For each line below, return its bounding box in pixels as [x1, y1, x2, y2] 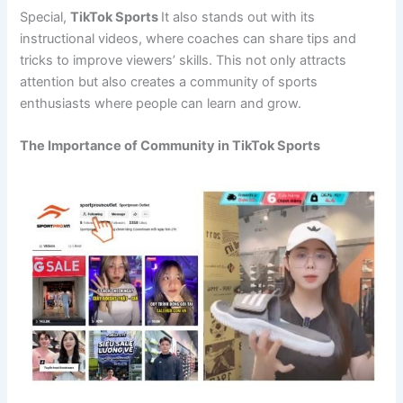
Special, [20, 9, 71, 26]
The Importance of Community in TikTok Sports [20, 138, 321, 155]
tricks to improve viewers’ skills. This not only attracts [20, 52, 347, 69]
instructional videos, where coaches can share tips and [20, 31, 357, 48]
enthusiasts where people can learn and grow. [20, 95, 302, 112]
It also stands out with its [161, 9, 316, 26]
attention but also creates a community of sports [20, 74, 318, 91]
